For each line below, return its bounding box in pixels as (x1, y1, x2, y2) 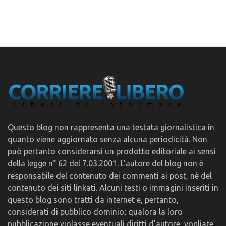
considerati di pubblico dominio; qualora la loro (8, 207, 183, 216)
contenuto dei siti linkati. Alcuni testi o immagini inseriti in (8, 183, 218, 192)
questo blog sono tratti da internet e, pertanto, (8, 195, 179, 204)
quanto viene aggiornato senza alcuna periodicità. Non (8, 134, 207, 144)
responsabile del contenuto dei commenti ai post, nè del (8, 171, 212, 180)
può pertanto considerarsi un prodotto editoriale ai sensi (8, 146, 216, 156)
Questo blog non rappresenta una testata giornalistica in (8, 122, 214, 132)
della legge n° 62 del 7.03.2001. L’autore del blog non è (8, 158, 203, 168)
